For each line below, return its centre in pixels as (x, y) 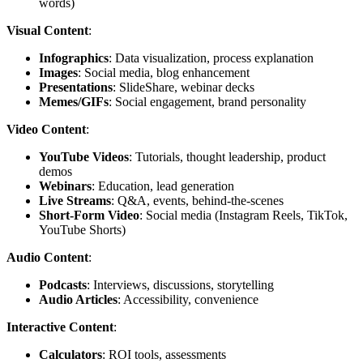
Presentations (76, 87)
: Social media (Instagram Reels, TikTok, (243, 215)
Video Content (46, 129)
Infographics (74, 58)
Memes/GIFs (74, 101)
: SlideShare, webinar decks (184, 87)
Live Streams (75, 200)
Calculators (70, 354)
